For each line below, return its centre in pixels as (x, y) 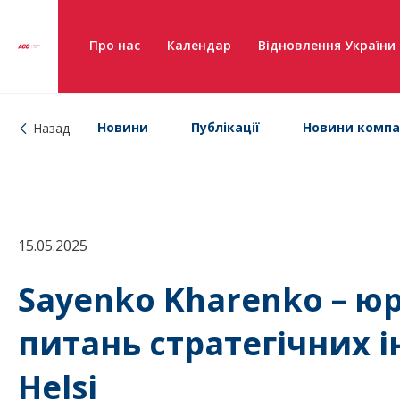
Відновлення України (327, 45)
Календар (199, 45)
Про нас (115, 45)
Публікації (225, 127)
